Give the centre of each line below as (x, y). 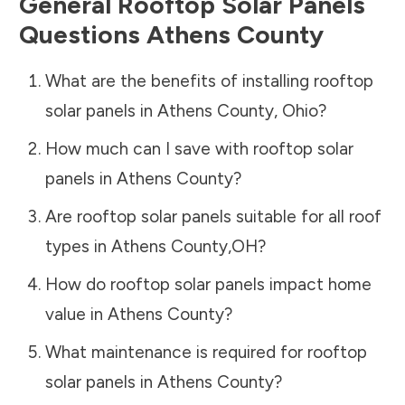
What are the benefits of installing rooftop (209, 80)
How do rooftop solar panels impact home (208, 284)
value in (76, 314)
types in (78, 246)
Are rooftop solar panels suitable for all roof (213, 216)
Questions (83, 34)
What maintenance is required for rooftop (206, 352)
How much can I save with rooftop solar (199, 148)
